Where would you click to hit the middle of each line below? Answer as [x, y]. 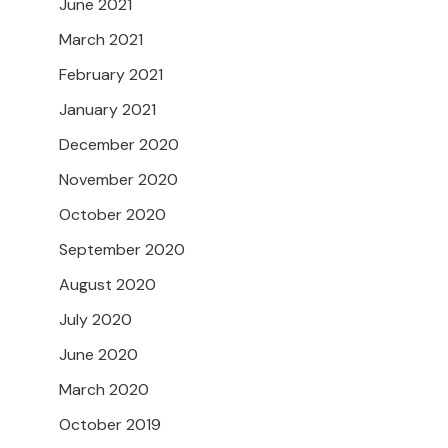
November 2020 [118, 180]
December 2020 [119, 145]
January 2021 [107, 110]
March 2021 [101, 40]
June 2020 [98, 355]
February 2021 [111, 75]
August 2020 [107, 285]
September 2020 [122, 250]
